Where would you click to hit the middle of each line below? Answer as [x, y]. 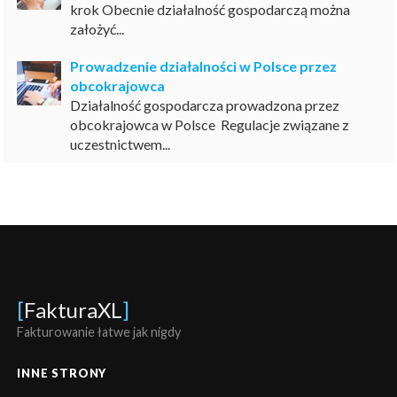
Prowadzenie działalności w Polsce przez [204, 66]
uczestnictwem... [121, 144]
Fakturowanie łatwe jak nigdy [99, 331]
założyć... [97, 28]
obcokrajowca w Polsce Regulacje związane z [210, 124]
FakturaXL [74, 309]
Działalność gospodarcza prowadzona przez [205, 105]
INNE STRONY [62, 373]
